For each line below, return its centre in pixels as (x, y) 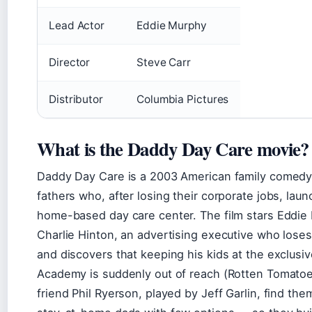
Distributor (76, 99)
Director (70, 62)
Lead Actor (77, 25)
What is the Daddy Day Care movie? (173, 149)
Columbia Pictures (183, 99)
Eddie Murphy (172, 25)
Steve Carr (164, 62)
